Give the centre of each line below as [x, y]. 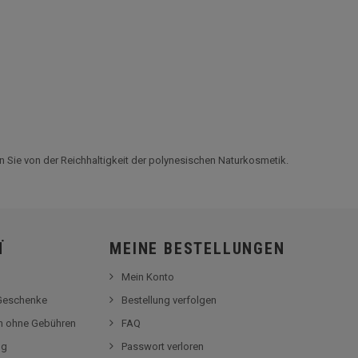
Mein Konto [148, 277]
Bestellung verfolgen [169, 300]
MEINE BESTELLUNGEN [197, 249]
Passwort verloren [163, 346]
